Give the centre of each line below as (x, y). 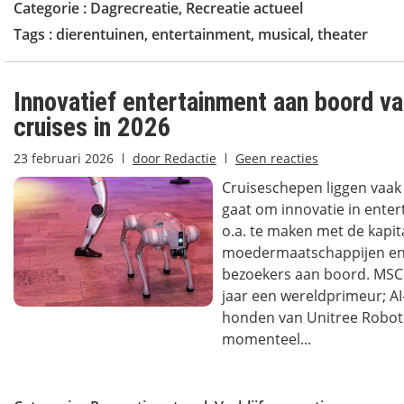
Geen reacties (277, 158)
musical (284, 34)
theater (343, 34)
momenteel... (266, 339)
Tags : (35, 34)
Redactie (188, 158)
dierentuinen (100, 34)
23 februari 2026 (64, 158)
